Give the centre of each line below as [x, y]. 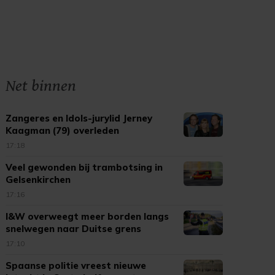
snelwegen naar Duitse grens [74, 229]
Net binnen [41, 86]
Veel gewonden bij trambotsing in [84, 167]
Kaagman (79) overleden [63, 130]
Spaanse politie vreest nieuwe [76, 265]
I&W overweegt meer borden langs [87, 216]
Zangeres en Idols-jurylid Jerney [79, 118]
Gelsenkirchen [38, 180]
